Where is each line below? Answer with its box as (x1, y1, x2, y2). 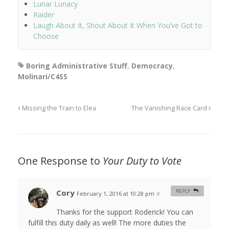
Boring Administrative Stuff (26, 61, 127, 71)
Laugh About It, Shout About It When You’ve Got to (33, 20, 202, 31)
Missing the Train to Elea (20, 104, 96, 113)
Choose (33, 31, 59, 41)
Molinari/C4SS (18, 72, 67, 82)
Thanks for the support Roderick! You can (56, 207, 193, 217)
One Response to (18, 154, 103, 168)
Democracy (131, 61, 173, 71)
